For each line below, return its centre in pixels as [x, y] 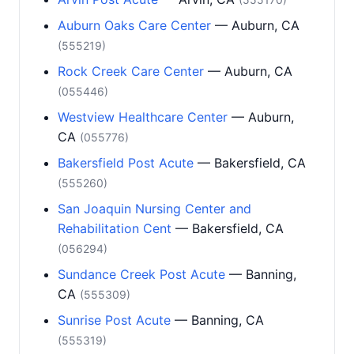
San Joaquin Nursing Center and [154, 209]
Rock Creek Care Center [131, 71]
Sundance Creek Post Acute [141, 274]
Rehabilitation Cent [115, 228]
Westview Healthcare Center [143, 117]
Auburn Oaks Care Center [134, 25]
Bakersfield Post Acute [126, 163]
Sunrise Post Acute [114, 320]
